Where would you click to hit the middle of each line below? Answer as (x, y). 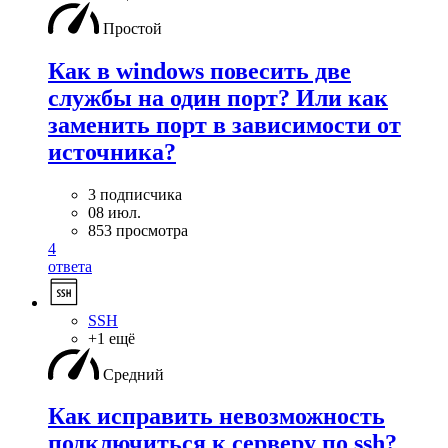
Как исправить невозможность (216, 416)
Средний (133, 374)
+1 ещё (111, 338)
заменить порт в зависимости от (224, 124)
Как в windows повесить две (199, 70)
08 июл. (114, 212)
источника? (112, 151)
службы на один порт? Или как (218, 97)
